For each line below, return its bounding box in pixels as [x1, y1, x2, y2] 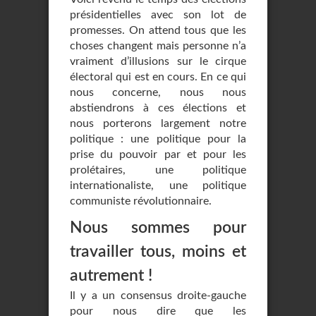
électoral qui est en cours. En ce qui [70, 71, 246, 83]
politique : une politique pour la [70, 133, 246, 145]
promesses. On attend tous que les [70, 25, 246, 36]
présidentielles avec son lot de [70, 9, 246, 20]
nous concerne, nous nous [70, 87, 246, 98]
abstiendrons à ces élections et [70, 102, 246, 114]
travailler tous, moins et [70, 243, 246, 260]
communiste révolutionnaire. [70, 195, 212, 207]
